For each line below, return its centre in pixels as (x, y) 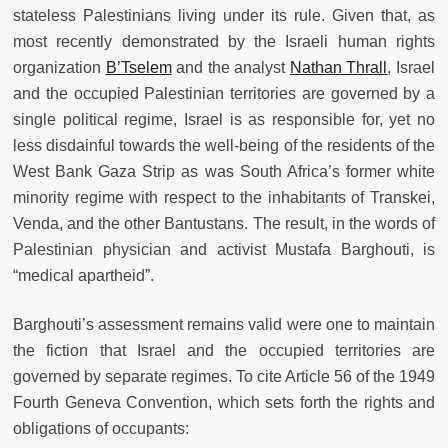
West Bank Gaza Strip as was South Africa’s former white (224, 172)
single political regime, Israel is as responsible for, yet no (224, 120)
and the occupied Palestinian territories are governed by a (224, 94)
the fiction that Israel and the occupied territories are (224, 351)
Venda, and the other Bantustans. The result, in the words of (224, 224)
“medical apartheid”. (87, 276)
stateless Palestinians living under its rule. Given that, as (224, 16)
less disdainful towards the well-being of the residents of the (224, 146)
